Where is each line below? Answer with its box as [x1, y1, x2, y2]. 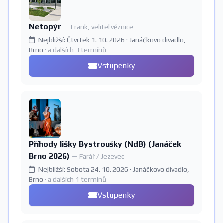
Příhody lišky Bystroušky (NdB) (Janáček [29, 139, 181, 149]
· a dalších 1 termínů [45, 175, 106, 183]
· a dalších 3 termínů [45, 46, 106, 54]
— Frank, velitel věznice [63, 23, 133, 31]
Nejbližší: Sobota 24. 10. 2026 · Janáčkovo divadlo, [37, 165, 189, 173]
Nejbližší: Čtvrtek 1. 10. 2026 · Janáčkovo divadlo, [37, 36, 186, 44]
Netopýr [29, 22, 63, 31]
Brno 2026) [29, 151, 72, 161]
